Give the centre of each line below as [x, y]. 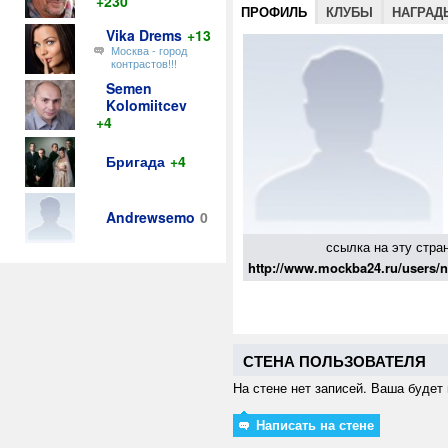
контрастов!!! [144, 63]
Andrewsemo [150, 217]
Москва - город [149, 50]
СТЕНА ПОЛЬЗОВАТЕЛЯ [334, 361]
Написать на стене [313, 424]
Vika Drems [144, 35]
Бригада [135, 161]
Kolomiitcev [146, 105]
